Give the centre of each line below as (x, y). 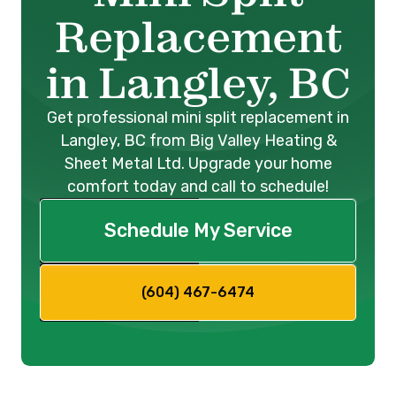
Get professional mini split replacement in (198, 117)
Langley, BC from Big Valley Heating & (198, 140)
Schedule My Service (198, 230)
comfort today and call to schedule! (198, 186)
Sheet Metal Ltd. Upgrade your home (198, 163)
